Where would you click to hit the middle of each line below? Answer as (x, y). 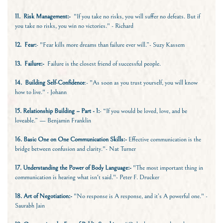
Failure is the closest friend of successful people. (104, 64)
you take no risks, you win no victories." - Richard (74, 26)
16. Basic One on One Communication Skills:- (71, 140)
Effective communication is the (164, 140)
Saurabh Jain (30, 206)
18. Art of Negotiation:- (44, 196)
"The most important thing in (167, 168)
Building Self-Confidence (54, 83)
